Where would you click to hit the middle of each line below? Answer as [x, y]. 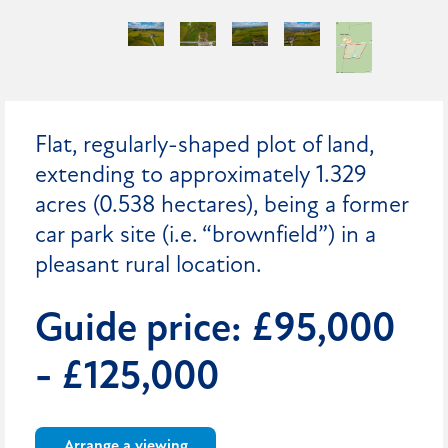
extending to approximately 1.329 [201, 175]
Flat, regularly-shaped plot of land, [204, 145]
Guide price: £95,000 [215, 329]
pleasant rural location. [148, 265]
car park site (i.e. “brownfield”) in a [205, 235]
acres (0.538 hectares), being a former [221, 205]
